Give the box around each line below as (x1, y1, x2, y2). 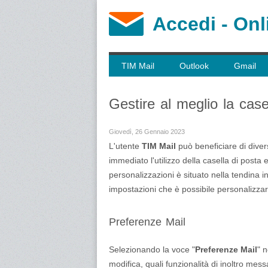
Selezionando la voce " (109, 245, 195, 254)
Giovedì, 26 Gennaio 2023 (109, 128, 185, 135)
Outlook (179, 61, 209, 71)
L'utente (109, 141, 142, 151)
